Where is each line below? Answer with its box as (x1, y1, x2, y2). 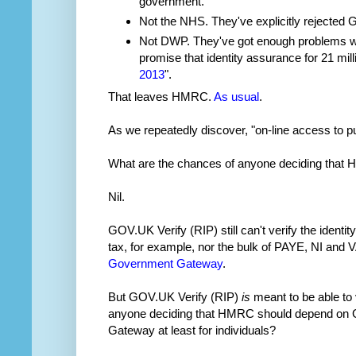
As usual (214, 90, 259, 104)
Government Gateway (108, 257, 222, 271)
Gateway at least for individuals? (108, 323, 276, 338)
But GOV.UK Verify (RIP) (108, 290, 242, 304)
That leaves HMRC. (108, 90, 214, 104)
